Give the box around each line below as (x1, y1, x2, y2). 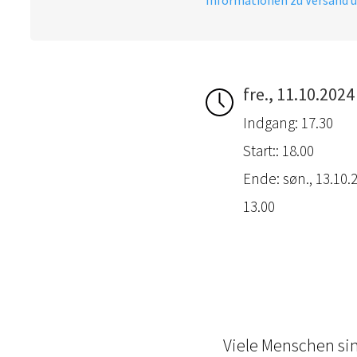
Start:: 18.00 (243, 140, 315, 160)
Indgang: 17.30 (243, 112, 334, 132)
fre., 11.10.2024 (243, 82, 355, 105)
